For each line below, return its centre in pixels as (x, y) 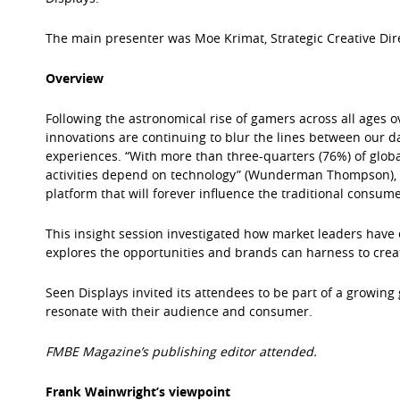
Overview (74, 79)
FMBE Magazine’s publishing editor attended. (181, 352)
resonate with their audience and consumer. (179, 312)
